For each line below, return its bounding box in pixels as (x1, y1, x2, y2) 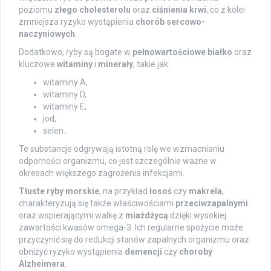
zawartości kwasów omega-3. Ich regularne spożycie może (19, 222, 243, 232)
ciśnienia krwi (152, 4, 206, 15)
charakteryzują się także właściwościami (19, 198, 175, 208)
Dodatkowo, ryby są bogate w (19, 47, 132, 57)
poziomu (19, 4, 54, 15)
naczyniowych (19, 28, 75, 39)
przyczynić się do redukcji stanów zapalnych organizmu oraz (19, 234, 249, 244)
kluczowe (19, 59, 57, 69)
